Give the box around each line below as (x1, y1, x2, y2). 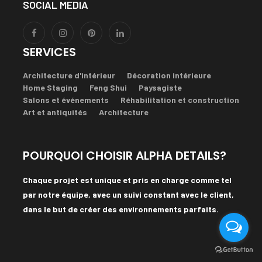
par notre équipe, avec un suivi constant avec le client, (23, 189, 234, 199)
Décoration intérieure (127, 70, 211, 80)
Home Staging (23, 82, 78, 92)
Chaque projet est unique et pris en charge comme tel (23, 175, 232, 185)
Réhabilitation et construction (120, 95, 239, 105)
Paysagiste (139, 82, 182, 92)
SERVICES (23, 44, 76, 60)
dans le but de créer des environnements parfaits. (23, 204, 219, 214)
